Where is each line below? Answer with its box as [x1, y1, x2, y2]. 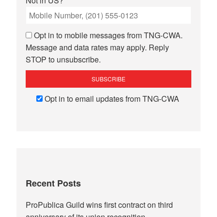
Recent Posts [26, 177, 81, 190]
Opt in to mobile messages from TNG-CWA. [34, 29, 183, 41]
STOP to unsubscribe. [26, 53, 101, 65]
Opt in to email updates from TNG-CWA [44, 93, 179, 104]
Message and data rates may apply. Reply [26, 41, 170, 53]
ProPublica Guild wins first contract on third [26, 199, 173, 211]
